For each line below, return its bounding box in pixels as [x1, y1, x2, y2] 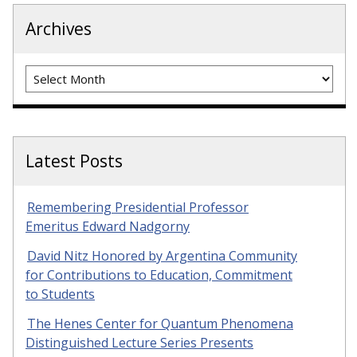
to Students [25, 284, 95, 303]
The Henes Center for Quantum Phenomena [27, 314, 293, 332]
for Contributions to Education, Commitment [25, 265, 292, 284]
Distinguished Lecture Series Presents [25, 333, 253, 351]
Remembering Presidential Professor [27, 198, 249, 216]
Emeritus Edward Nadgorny [25, 218, 190, 235]
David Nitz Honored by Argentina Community [27, 246, 297, 265]
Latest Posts [25, 150, 123, 172]
